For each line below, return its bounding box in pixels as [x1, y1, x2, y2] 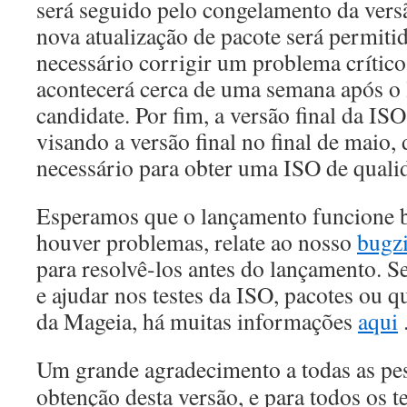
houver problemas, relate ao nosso [36, 226, 357, 257]
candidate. [36, 99, 130, 130]
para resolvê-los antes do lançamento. [36, 253, 382, 283]
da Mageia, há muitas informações [36, 305, 358, 336]
